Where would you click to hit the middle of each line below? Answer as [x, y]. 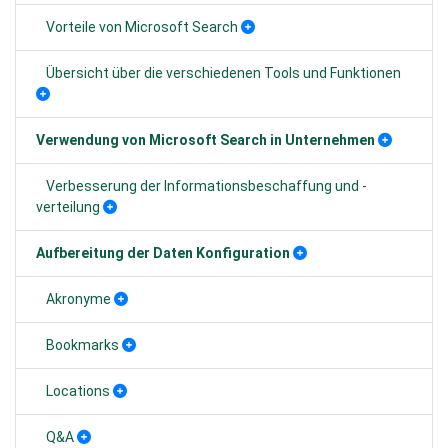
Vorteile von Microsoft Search [142, 27]
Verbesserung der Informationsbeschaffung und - [206, 186]
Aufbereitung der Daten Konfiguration [163, 253]
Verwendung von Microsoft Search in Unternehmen [205, 140]
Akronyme [78, 299]
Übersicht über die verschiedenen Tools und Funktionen [223, 73]
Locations [78, 391]
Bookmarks [82, 345]
